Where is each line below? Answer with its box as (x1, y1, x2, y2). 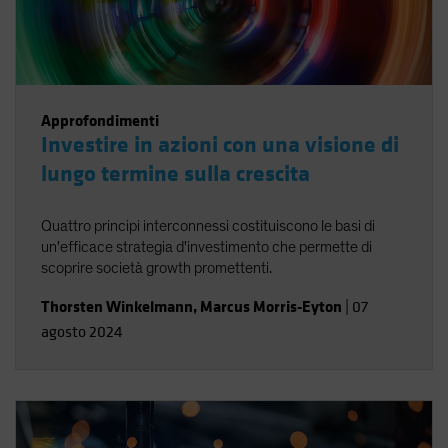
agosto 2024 (41, 322, 123, 342)
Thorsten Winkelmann (41, 296, 193, 317)
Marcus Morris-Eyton (200, 296, 342, 317)
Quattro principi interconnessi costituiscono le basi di (41, 218, 375, 234)
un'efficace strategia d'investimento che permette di (41, 239, 372, 255)
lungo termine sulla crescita (41, 160, 310, 188)
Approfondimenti (41, 110, 159, 131)
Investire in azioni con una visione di (41, 131, 399, 159)
